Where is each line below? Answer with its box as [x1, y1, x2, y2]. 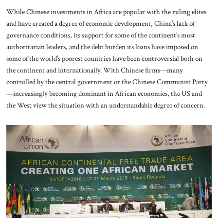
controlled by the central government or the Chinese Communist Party [6, 76, 208, 87]
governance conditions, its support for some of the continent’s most [6, 30, 195, 40]
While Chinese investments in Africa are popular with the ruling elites [6, 6, 206, 17]
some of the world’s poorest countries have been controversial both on [6, 53, 202, 63]
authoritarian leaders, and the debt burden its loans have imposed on [6, 41, 198, 52]
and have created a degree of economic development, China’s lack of [6, 18, 195, 28]
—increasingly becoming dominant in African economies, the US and [6, 88, 202, 98]
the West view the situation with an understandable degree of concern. [6, 100, 205, 110]
